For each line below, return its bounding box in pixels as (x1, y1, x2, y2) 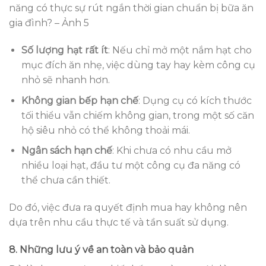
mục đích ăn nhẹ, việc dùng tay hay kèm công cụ (21, 59, 255, 71)
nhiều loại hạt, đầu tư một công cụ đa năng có (21, 160, 240, 172)
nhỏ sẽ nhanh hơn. (21, 74, 110, 86)
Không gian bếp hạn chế (21, 94, 138, 106)
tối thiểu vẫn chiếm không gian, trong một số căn (21, 109, 254, 121)
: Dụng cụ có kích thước (138, 94, 252, 106)
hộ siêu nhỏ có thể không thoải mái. (21, 124, 190, 136)
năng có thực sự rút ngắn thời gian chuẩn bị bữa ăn (9, 2, 254, 14)
